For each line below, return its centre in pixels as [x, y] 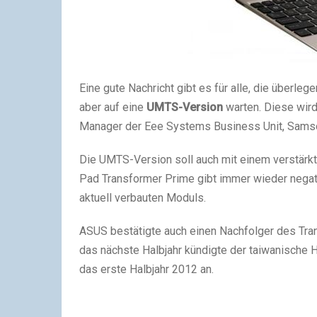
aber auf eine [113, 108]
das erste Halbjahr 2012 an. [146, 270]
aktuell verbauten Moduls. [143, 198]
